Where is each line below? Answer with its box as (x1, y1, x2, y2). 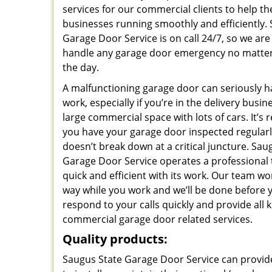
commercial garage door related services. (63, 212, 265, 226)
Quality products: (63, 231, 168, 247)
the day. (63, 61, 99, 74)
